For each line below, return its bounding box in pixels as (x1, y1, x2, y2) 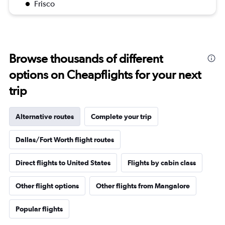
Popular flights (16, 205, 63, 213)
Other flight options (16, 182, 79, 190)
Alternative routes (16, 113, 74, 121)
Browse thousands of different (9, 51, 163, 66)
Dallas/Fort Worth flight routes (16, 136, 114, 144)
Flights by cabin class (128, 159, 196, 167)
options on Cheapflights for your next (9, 67, 201, 82)
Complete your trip (91, 113, 152, 121)
